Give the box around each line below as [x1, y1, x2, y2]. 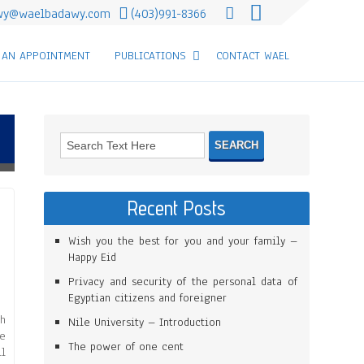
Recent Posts [128, 196, 226, 220]
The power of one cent [68, 339, 184, 354]
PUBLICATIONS [114, 48, 186, 63]
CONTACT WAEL [215, 48, 289, 63]
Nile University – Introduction [68, 314, 222, 330]
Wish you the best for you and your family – [68, 233, 297, 249]
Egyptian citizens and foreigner [68, 290, 227, 305]
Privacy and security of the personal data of [68, 274, 297, 289]
